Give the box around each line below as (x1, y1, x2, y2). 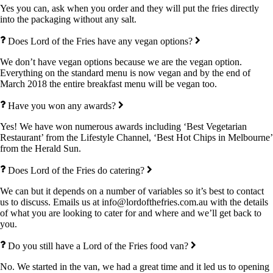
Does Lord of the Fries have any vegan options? (8, 35, 193, 46)
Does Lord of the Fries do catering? (8, 165, 145, 175)
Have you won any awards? (8, 100, 116, 111)
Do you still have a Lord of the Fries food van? (8, 240, 189, 251)
